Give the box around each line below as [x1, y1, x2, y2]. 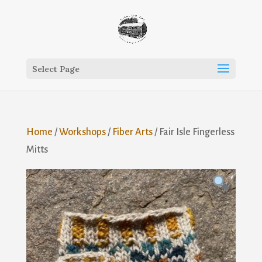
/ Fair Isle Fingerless [152, 127, 235, 137]
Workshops [58, 127, 106, 137]
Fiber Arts [112, 127, 153, 137]
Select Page [32, 64, 80, 74]
